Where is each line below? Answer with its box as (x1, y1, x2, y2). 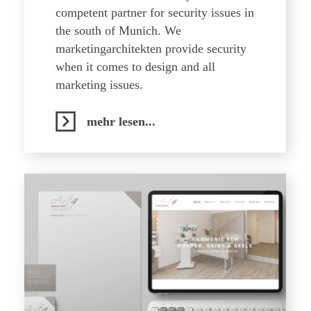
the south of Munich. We (56, 24, 181, 37)
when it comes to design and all (56, 60, 215, 74)
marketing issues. (56, 78, 143, 92)
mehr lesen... (87, 115, 155, 128)
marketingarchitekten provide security (56, 42, 246, 56)
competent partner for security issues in (56, 6, 254, 19)
